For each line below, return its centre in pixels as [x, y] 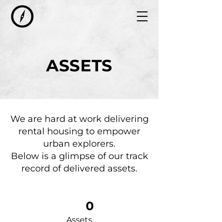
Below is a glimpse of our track [79, 156]
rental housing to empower [79, 131]
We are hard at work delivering [79, 119]
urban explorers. [79, 144]
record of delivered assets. [79, 168]
